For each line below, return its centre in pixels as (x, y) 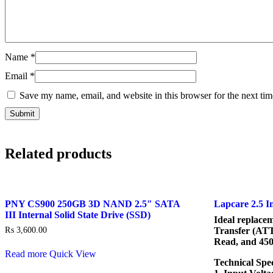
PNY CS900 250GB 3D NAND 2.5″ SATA (92, 204)
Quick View (73, 254)
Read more (26, 254)
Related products (58, 153)
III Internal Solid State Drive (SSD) (78, 214)
